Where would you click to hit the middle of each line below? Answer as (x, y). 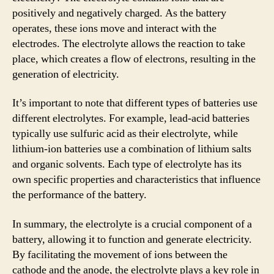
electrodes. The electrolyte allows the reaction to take (129, 43)
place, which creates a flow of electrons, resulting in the (134, 59)
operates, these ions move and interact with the (114, 28)
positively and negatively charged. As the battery (119, 13)
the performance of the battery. (80, 195)
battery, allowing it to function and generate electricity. (132, 239)
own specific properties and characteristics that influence (136, 180)
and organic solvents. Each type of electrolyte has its (127, 164)
